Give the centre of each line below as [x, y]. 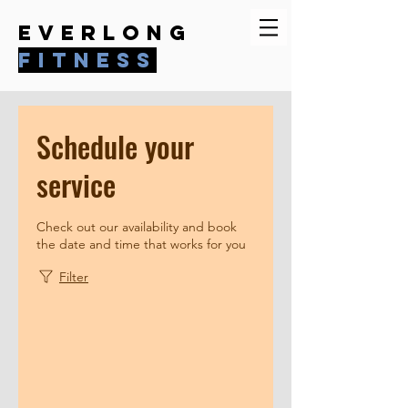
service [76, 184]
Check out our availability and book [137, 227]
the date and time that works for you [141, 244]
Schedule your [115, 146]
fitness [87, 60]
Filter [74, 277]
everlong [105, 33]
